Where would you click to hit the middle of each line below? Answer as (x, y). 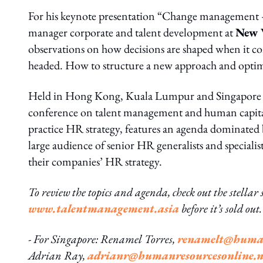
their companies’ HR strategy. (95, 161)
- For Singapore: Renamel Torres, (103, 239)
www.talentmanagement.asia (104, 208)
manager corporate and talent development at (132, 32)
